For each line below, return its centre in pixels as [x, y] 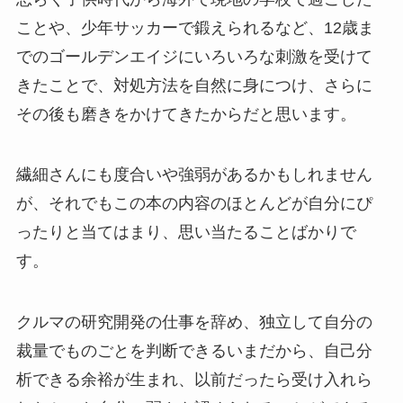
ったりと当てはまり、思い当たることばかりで [186, 233]
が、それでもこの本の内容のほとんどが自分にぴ [194, 204]
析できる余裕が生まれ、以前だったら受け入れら [194, 380]
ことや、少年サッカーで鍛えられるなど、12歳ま [195, 27]
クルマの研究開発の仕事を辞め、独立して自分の [194, 322]
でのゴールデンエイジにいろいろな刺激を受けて [194, 56]
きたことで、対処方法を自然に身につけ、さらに [194, 85]
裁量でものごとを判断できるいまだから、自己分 [194, 351]
